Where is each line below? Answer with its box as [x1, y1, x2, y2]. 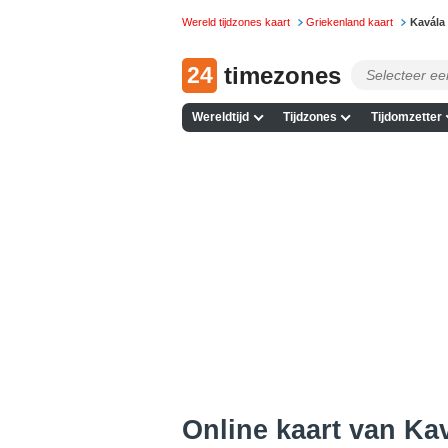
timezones [224, 61, 341, 89]
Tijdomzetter [370, 110, 442, 125]
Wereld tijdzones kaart [182, 16, 290, 29]
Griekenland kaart [306, 16, 394, 29]
